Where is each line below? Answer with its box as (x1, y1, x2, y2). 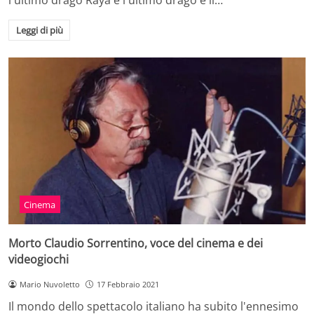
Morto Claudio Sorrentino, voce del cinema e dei (8, 235, 263, 251)
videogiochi (8, 251, 69, 267)
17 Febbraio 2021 (96, 278, 159, 289)
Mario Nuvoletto (19, 278, 80, 289)
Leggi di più (15, 23, 63, 36)
